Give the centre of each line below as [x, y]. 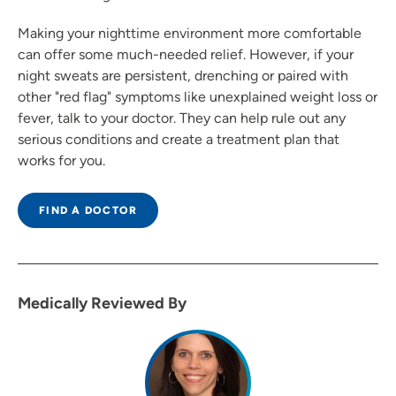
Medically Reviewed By [102, 303]
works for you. [61, 160]
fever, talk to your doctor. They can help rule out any [182, 118]
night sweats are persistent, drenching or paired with [183, 75]
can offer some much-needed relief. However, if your [186, 54]
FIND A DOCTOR [88, 210]
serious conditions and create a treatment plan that [179, 139]
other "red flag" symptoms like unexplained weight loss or [198, 96]
